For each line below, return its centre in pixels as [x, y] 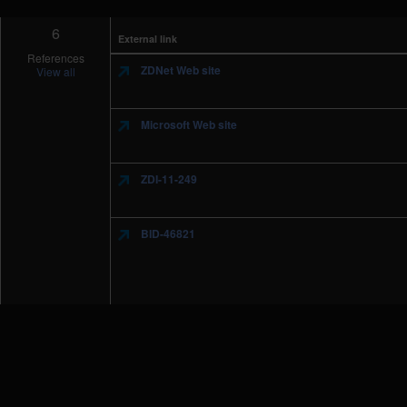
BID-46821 [167, 233]
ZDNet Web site [180, 70]
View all [55, 71]
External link [148, 39]
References [55, 58]
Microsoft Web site [188, 124]
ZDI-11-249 [168, 179]
